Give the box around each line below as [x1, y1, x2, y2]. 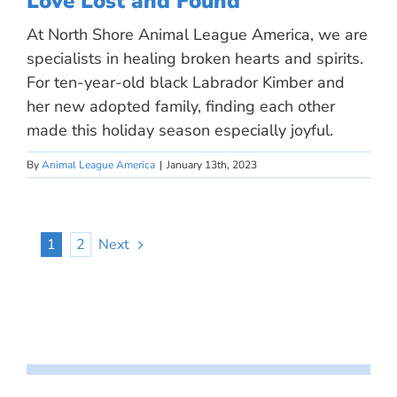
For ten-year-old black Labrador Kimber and [27, 71, 345, 93]
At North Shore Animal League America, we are [27, 23, 368, 45]
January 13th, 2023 [167, 157, 257, 172]
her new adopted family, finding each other [27, 95, 335, 117]
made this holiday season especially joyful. [27, 119, 333, 141]
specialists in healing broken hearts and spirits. [27, 47, 363, 69]
